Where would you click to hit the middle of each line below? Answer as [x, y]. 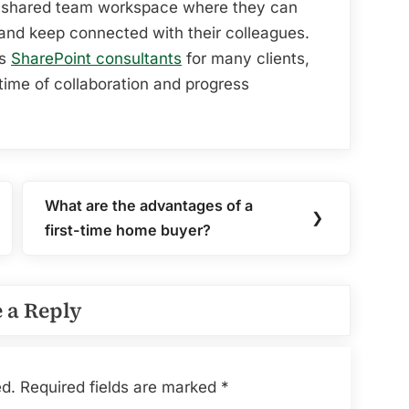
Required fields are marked [121, 387]
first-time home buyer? [128, 230]
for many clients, [248, 59]
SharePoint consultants [96, 59]
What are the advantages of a [149, 205]
